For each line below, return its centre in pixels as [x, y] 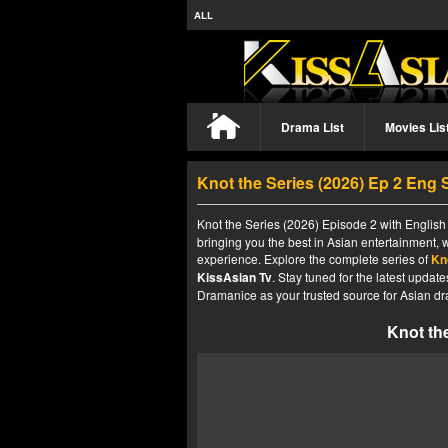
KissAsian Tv [234, 277]
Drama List [312, 127]
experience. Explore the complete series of [314, 258]
